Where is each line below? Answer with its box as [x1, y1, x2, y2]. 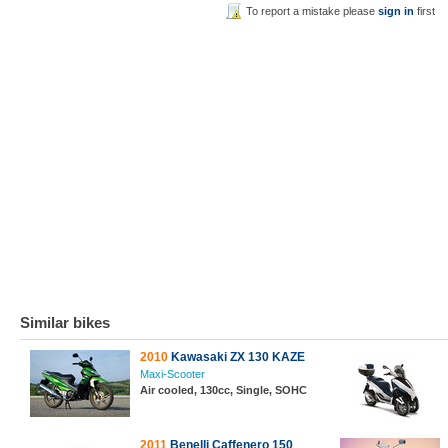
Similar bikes [20, 314, 110, 331]
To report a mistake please [246, 5, 379, 17]
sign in [378, 5, 415, 17]
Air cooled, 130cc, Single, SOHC [140, 384, 307, 396]
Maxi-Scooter [140, 368, 205, 380]
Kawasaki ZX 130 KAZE [168, 350, 305, 364]
